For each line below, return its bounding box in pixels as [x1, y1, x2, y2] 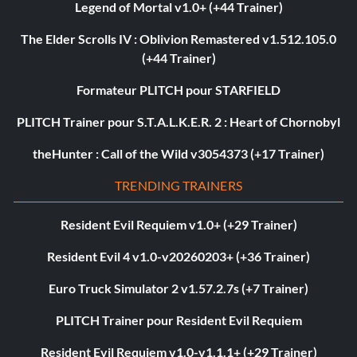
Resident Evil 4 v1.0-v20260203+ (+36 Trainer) [47, 249, 310, 265]
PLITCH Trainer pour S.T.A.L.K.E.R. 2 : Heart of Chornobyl [17, 114, 340, 130]
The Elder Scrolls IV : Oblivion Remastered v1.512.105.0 [21, 31, 336, 47]
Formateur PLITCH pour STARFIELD [76, 82, 280, 98]
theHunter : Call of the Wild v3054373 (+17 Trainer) [33, 146, 324, 162]
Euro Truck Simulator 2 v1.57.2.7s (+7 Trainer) [49, 280, 308, 296]
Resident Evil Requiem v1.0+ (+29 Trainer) [60, 217, 297, 233]
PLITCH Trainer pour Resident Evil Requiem [55, 312, 302, 328]
